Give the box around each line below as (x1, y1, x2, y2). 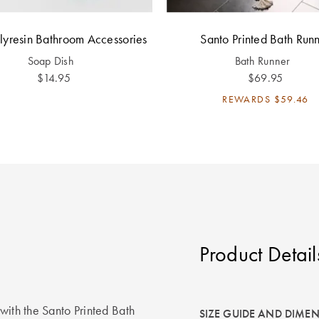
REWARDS (222, 92, 271, 105)
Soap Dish (27, 53, 74, 68)
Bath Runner (234, 53, 291, 68)
